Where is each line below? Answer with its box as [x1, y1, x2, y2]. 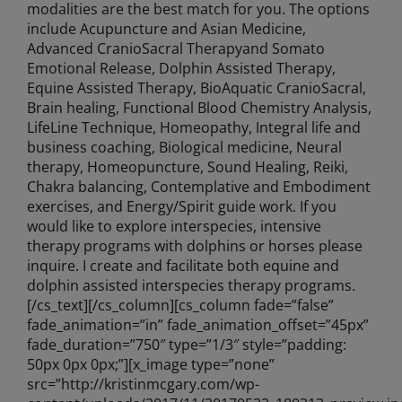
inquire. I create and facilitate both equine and [26, 255, 339, 275]
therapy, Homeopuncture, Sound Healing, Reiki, [26, 156, 348, 177]
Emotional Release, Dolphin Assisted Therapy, [26, 57, 336, 78]
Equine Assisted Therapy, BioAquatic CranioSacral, [26, 77, 366, 98]
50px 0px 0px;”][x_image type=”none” [26, 354, 275, 374]
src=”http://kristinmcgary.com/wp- [26, 373, 259, 394]
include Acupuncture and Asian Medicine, [26, 18, 306, 39]
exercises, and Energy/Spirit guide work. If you [26, 196, 336, 216]
